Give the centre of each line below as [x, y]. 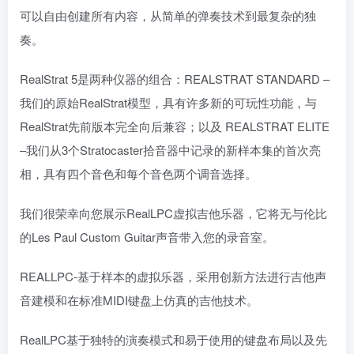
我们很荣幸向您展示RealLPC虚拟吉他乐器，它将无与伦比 [173, 213]
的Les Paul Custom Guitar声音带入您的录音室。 [147, 236]
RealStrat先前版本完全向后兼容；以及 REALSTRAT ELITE [175, 126]
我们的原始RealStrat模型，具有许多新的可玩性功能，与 [168, 102]
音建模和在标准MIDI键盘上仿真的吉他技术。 [139, 299]
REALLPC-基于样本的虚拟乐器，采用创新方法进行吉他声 [173, 276]
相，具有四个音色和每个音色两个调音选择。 [138, 173]
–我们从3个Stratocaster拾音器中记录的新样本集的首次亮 [170, 149]
